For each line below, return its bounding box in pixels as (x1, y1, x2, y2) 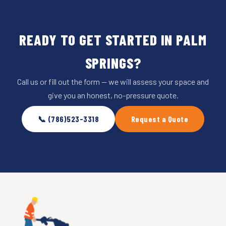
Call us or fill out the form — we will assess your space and (17, 76, 209, 86)
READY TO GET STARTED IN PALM (19, 30, 207, 48)
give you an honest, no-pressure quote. (47, 90, 179, 100)
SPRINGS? (85, 53, 141, 72)
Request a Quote (131, 114, 189, 124)
